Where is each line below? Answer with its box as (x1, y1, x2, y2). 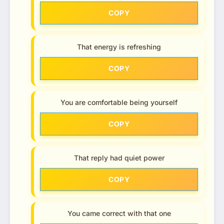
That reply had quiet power (73, 153, 164, 162)
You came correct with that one (67, 209, 171, 218)
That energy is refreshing (77, 42, 161, 51)
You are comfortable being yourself (60, 98, 177, 107)
